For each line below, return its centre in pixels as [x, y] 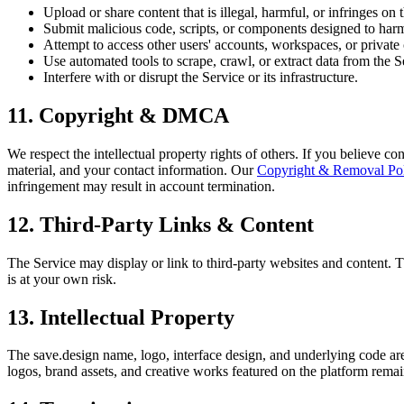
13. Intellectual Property [121, 317]
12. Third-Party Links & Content [161, 224]
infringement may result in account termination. [141, 186]
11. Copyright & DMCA [118, 115]
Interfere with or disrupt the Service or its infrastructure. [201, 77]
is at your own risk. [62, 279]
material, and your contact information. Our [130, 170]
